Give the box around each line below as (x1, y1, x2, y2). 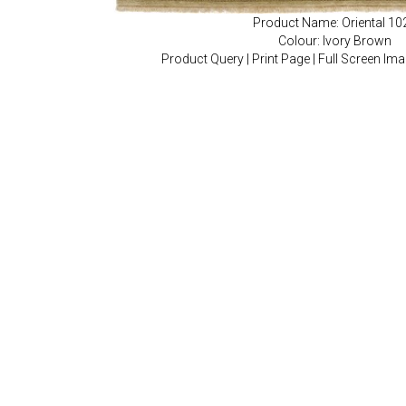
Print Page (251, 52, 310, 67)
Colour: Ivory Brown (278, 34, 391, 49)
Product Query (160, 52, 244, 67)
